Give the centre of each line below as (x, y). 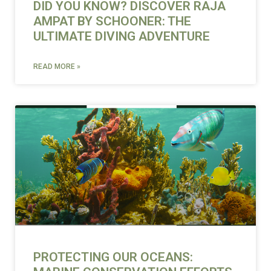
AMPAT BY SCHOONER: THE (112, 21)
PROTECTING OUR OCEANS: (113, 257)
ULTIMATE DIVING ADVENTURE (122, 36)
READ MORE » (57, 66)
